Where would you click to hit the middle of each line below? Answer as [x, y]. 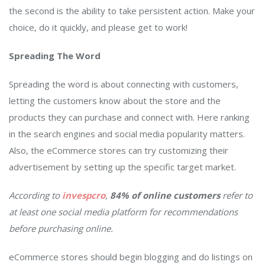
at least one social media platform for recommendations [123, 212]
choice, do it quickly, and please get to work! [98, 28]
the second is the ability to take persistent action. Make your [132, 11]
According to [34, 195]
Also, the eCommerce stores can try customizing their [119, 151]
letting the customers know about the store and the [115, 101]
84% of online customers [165, 195]
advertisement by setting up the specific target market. [124, 167]
